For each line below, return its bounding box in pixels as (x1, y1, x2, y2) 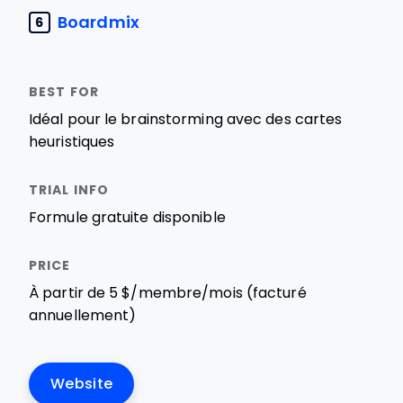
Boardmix (58, 13, 139, 31)
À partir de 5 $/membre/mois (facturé (29, 285, 307, 300)
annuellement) (29, 308, 137, 323)
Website (50, 376, 113, 391)
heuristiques (29, 134, 115, 149)
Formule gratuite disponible (29, 210, 226, 225)
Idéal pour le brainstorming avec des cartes (29, 112, 343, 127)
